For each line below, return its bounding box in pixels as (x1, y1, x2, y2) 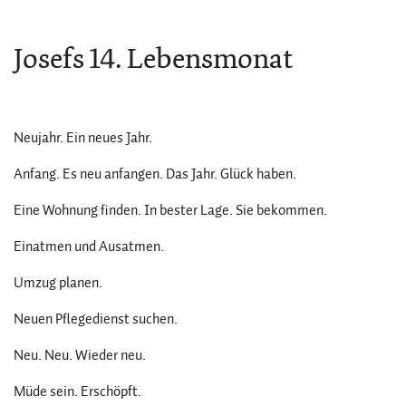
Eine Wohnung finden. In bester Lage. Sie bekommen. (14, 199, 327, 221)
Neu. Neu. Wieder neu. (14, 344, 146, 366)
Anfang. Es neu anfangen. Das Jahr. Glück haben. (14, 163, 296, 185)
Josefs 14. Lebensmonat (14, 39, 293, 78)
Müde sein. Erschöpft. (14, 381, 141, 402)
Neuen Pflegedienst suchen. (14, 308, 178, 330)
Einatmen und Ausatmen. (14, 236, 164, 257)
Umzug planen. (14, 272, 102, 294)
